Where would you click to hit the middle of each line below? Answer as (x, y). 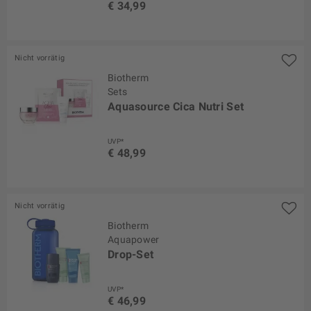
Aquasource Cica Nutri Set (176, 107)
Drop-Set (131, 254)
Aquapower (134, 239)
